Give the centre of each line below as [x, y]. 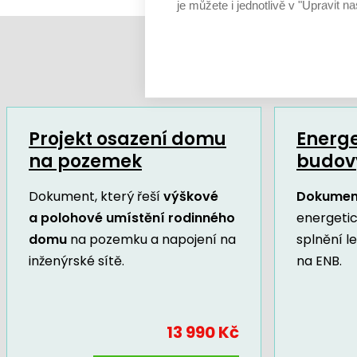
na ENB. [319, 261]
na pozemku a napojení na [151, 239]
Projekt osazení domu [127, 139]
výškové [191, 196]
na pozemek [85, 161]
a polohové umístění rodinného [132, 218]
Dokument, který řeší [96, 196]
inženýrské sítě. [76, 261]
